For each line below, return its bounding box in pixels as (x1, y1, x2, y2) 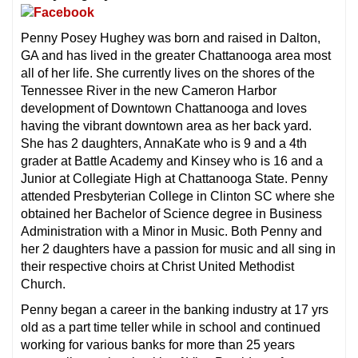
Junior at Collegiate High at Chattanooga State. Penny (21, 172, 328, 186)
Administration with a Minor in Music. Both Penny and (21, 225, 322, 239)
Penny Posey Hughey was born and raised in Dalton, (21, 31, 320, 46)
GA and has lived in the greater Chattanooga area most (21, 49, 331, 63)
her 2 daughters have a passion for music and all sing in (21, 242, 336, 257)
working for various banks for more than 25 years (21, 338, 295, 352)
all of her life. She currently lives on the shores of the (21, 66, 315, 81)
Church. (21, 277, 66, 292)
